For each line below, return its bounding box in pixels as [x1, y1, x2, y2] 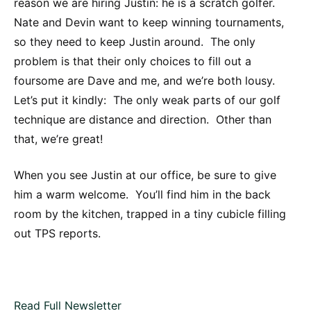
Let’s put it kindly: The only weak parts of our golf [14, 92, 280, 107]
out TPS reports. [14, 226, 101, 240]
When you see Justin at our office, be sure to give [14, 167, 276, 182]
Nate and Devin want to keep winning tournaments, [14, 15, 284, 29]
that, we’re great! [14, 131, 103, 146]
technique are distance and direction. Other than [14, 112, 271, 126]
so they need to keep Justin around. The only [14, 34, 255, 49]
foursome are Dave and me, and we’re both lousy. [14, 73, 275, 87]
